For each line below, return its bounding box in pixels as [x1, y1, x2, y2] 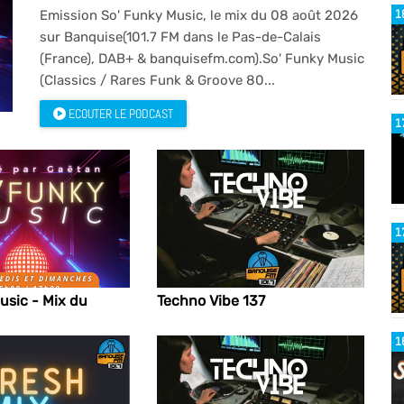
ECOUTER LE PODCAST [66, 106, 173, 122]
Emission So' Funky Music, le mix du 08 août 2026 [40, 7, 358, 23]
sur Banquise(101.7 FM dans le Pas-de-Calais [40, 29, 321, 45]
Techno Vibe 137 [156, 292, 265, 310]
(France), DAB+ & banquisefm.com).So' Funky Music [40, 50, 364, 67]
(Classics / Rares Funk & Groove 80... [40, 72, 275, 88]
